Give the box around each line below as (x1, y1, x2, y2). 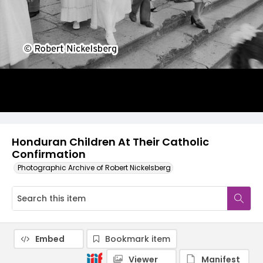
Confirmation (12, 147, 86, 161)
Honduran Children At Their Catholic (12, 134, 209, 149)
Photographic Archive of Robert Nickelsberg (18, 163, 171, 173)
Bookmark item (105, 233, 170, 245)
